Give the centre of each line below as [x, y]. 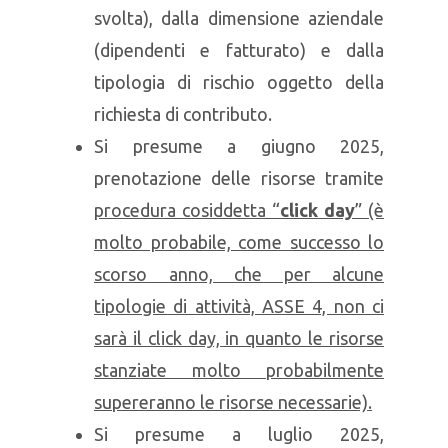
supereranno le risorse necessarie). [233, 402]
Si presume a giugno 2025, [239, 146]
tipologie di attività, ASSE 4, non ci [239, 306]
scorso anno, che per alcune [239, 274]
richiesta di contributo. [183, 114]
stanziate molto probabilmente [239, 370]
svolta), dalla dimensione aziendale [239, 18]
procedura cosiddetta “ [187, 210]
